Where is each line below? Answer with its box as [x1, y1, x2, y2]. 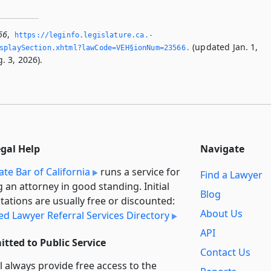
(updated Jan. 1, [189, 41, 258, 53]
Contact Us [200, 246, 250, 260]
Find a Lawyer [200, 168, 263, 182]
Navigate [200, 142, 244, 155]
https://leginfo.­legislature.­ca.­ [14, 30, 153, 39]
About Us [200, 207, 243, 221]
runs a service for [98, 165, 180, 178]
